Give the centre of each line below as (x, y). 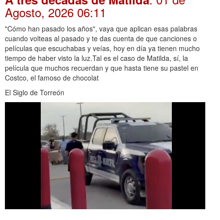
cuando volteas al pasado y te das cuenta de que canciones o (101, 39)
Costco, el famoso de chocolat (52, 78)
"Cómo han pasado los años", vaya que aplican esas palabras (101, 29)
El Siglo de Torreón (35, 93)
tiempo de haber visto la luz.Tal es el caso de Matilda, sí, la (96, 58)
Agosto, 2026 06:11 (55, 12)
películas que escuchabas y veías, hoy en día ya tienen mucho (102, 48)
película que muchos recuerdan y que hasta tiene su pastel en (102, 68)
